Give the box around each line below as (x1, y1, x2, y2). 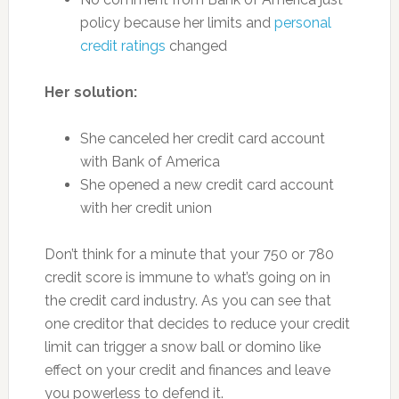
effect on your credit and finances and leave (44, 362, 330, 379)
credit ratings (79, 37, 166, 54)
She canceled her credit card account (79, 130, 325, 147)
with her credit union (79, 199, 212, 216)
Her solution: (44, 84, 137, 101)
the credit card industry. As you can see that (44, 292, 331, 309)
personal (273, 14, 331, 31)
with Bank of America (79, 153, 220, 170)
